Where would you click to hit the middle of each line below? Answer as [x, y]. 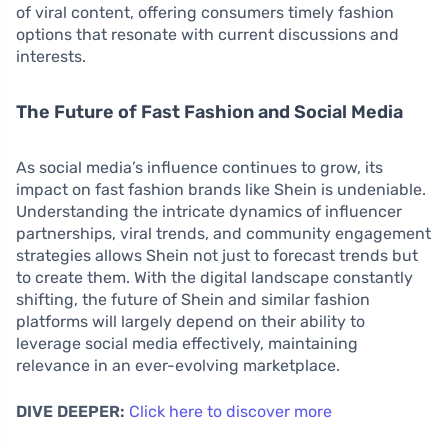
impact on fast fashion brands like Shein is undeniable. [221, 190]
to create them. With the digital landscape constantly [214, 278]
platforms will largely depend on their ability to [190, 322]
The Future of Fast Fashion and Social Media [209, 112]
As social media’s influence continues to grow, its [199, 168]
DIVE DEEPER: [70, 412]
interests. [51, 57]
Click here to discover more [230, 412]
